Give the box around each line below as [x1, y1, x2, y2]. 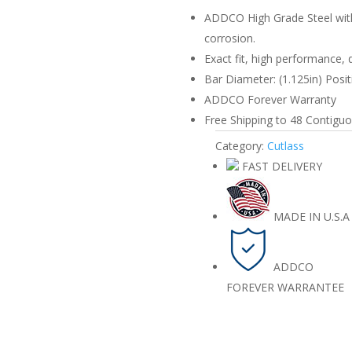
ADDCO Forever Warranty [203, 92, 336, 107]
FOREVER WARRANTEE [225, 280, 344, 295]
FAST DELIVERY [241, 159, 322, 174]
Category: [214, 138, 267, 153]
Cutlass [266, 138, 304, 153]
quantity [192, 4, 233, 19]
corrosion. [203, 31, 255, 46]
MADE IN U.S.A [273, 209, 350, 224]
